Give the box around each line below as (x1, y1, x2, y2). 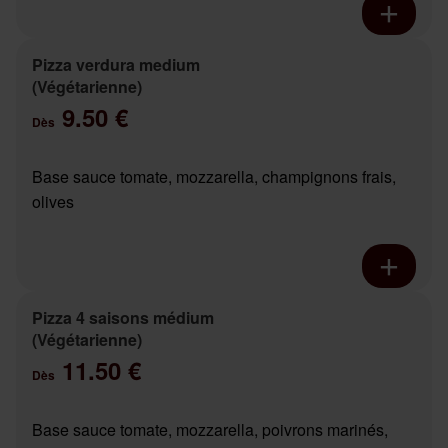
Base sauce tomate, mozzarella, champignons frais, (32, 165, 396, 189)
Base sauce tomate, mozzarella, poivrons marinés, (32, 418, 388, 442)
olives (32, 190, 74, 214)
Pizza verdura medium (32, 53, 200, 77)
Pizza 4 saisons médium (32, 306, 214, 330)
